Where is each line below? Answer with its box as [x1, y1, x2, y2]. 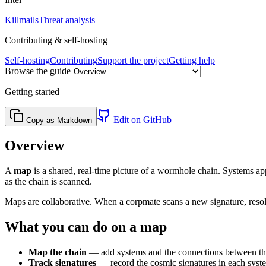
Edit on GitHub [111, 114, 172, 125]
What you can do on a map [5, 219, 167, 235]
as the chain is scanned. [5, 176, 92, 187]
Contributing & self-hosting [5, 34, 107, 45]
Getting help [169, 55, 215, 65]
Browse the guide [5, 65, 71, 76]
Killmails [5, 14, 39, 25]
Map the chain [28, 247, 87, 258]
